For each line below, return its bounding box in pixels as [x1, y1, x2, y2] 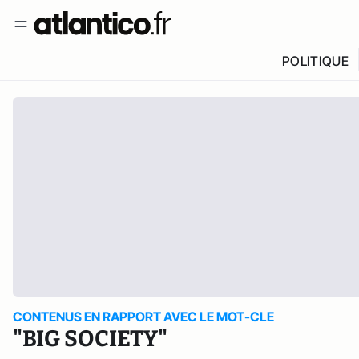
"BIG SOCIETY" [13, 325, 167, 352]
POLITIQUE [281, 53, 349, 69]
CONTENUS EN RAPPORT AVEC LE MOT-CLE [13, 309, 274, 325]
